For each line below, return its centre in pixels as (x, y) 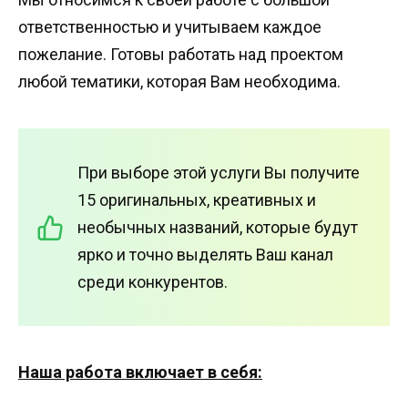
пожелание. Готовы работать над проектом (181, 55)
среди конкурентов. (153, 281)
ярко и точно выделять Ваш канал (205, 254)
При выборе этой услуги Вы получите (219, 172)
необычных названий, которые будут (218, 227)
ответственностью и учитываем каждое (170, 27)
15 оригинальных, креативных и (197, 199)
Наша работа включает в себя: (140, 372)
